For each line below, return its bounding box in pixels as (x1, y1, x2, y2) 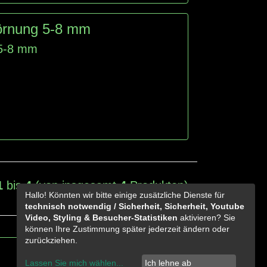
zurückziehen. (25, 235, 77, 245)
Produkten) (126, 178, 188, 192)
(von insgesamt (32, 178, 120, 192)
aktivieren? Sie (178, 212, 235, 222)
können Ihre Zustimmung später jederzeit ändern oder (25, 223, 229, 234)
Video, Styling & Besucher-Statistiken (25, 212, 178, 222)
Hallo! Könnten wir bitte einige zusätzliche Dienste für (25, 190, 225, 200)
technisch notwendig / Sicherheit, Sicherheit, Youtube (25, 201, 244, 211)
